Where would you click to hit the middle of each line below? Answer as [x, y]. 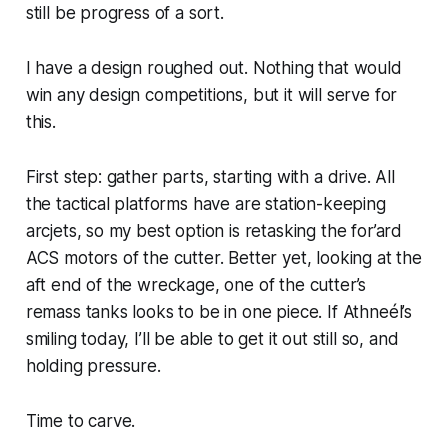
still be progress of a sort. [124, 12]
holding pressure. [93, 365]
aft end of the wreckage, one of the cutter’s [196, 284]
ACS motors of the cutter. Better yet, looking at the [223, 257]
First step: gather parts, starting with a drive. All [210, 176]
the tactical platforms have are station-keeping [205, 203]
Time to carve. [80, 420]
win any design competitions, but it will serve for [211, 94]
